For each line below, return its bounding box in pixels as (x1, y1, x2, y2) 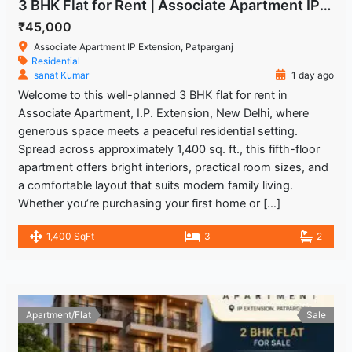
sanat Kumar (33, 68, 89, 81)
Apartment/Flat (25, 308, 91, 321)
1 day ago (289, 68, 335, 81)
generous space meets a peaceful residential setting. (17, 123, 298, 138)
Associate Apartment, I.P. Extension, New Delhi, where (17, 105, 309, 120)
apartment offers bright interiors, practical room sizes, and (17, 159, 328, 174)
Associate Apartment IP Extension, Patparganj (33, 40, 233, 53)
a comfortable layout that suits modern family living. (17, 178, 293, 192)
